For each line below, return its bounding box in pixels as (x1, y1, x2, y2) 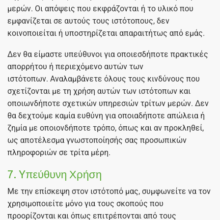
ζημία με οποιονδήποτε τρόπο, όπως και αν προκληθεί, (7, 123, 204, 133)
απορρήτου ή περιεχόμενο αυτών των (7, 62, 143, 72)
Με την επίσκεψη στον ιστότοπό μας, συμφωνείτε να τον (7, 186, 211, 196)
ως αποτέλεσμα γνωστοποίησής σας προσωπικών (7, 136, 187, 145)
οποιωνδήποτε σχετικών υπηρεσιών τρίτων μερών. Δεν (7, 99, 209, 109)
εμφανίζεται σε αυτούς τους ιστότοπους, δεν (7, 16, 169, 26)
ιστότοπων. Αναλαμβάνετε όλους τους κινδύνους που (7, 74, 200, 84)
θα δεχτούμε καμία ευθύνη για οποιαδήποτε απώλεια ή (7, 111, 205, 121)
